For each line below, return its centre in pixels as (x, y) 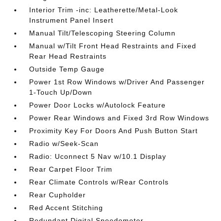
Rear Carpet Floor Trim (71, 169)
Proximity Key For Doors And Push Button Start (114, 131)
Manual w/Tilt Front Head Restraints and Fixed (113, 46)
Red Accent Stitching (66, 208)
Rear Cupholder (58, 195)
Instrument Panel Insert (72, 20)
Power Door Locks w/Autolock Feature (98, 105)
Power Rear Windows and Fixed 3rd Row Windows (119, 118)
